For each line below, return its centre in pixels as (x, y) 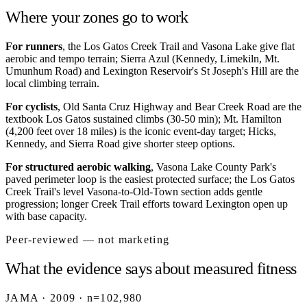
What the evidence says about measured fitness (151, 268)
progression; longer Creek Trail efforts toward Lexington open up (147, 204)
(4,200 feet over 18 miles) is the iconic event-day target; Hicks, (141, 131)
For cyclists (32, 107)
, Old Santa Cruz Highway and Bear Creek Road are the (180, 107)
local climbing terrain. (52, 83)
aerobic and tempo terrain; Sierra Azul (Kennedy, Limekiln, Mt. (143, 59)
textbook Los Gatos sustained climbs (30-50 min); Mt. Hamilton (144, 119)
